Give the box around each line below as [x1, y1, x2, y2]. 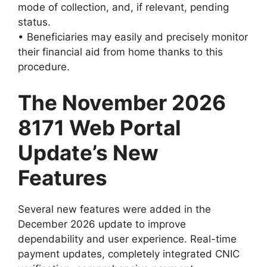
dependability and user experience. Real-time [18, 232, 237, 245]
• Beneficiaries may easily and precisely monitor [18, 31, 248, 44]
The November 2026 [18, 89, 226, 115]
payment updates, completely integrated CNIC [18, 247, 240, 260]
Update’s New [18, 139, 159, 165]
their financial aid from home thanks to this [18, 46, 223, 58]
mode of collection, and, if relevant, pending [18, 1, 229, 14]
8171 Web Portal [18, 114, 181, 140]
